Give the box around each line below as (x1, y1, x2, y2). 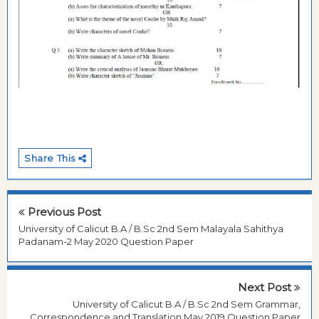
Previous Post (25, 204, 101, 219)
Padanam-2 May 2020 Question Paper (19, 235, 194, 247)
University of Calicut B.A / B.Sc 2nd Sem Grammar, (73, 298, 300, 310)
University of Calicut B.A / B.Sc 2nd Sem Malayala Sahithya (19, 222, 283, 234)
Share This (24, 152, 78, 164)
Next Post (238, 281, 294, 295)
